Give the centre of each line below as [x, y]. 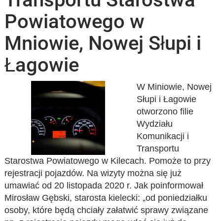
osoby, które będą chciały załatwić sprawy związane [107, 210]
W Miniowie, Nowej [174, 87]
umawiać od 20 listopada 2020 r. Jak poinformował [104, 185]
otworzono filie [165, 111]
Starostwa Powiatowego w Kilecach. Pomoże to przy [108, 161]
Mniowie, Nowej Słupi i [103, 43]
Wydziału [154, 124]
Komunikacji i [163, 136]
